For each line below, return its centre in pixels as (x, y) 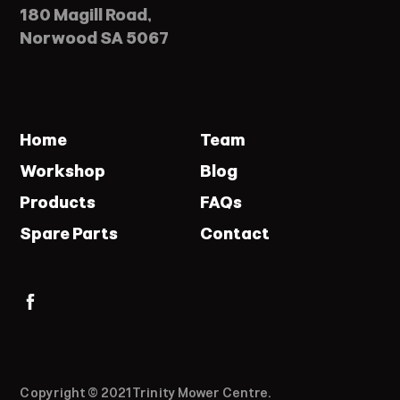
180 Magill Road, (86, 15)
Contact (235, 233)
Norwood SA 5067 (95, 38)
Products (58, 202)
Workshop (63, 171)
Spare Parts (69, 233)
